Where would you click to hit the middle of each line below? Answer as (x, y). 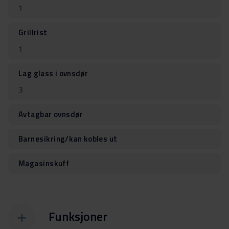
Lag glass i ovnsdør (53, 74)
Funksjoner (78, 216)
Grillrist (33, 33)
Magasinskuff (44, 164)
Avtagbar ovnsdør (51, 114)
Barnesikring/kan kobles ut (68, 139)
